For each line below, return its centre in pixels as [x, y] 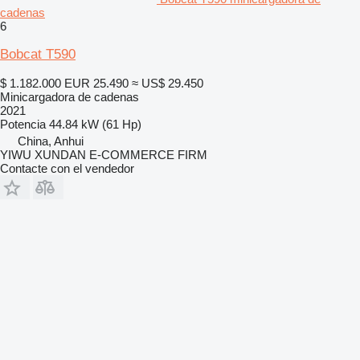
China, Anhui [51, 141]
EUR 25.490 [96, 83]
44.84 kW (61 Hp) [95, 124]
